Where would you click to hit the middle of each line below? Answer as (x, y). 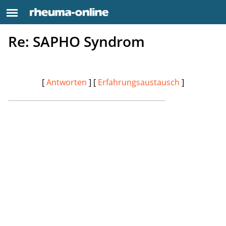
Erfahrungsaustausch (139, 82)
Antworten (67, 82)
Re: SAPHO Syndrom (76, 41)
